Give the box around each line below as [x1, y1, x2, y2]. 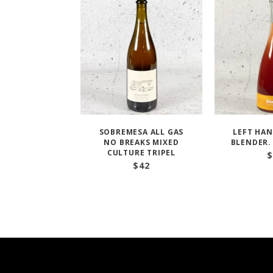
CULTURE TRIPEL [107, 147, 176, 158]
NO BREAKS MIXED [104, 137, 179, 147]
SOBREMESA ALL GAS [99, 127, 184, 137]
